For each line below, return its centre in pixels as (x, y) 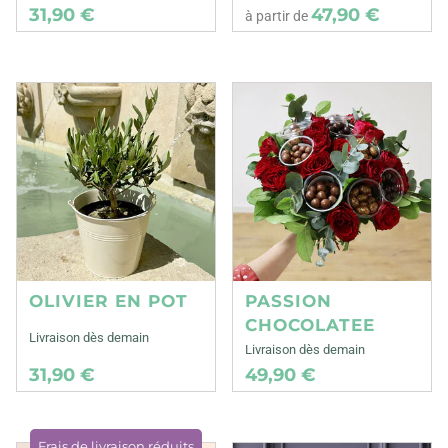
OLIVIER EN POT (108, 300)
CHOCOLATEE (310, 324)
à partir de (278, 16)
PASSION (289, 300)
